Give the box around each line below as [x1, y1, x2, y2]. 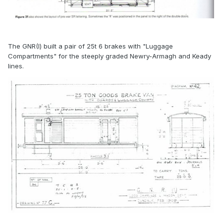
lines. [8, 61, 26, 70]
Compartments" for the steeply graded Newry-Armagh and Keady [8, 52, 211, 60]
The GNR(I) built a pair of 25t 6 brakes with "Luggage [8, 42, 173, 50]
